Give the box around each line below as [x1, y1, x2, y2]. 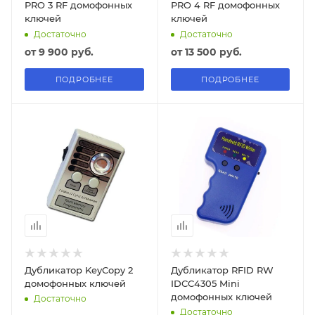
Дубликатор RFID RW [170, 264, 274, 276]
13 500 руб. [184, 46, 242, 58]
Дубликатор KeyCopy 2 [25, 264, 133, 276]
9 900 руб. [39, 46, 94, 58]
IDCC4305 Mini [170, 277, 240, 289]
